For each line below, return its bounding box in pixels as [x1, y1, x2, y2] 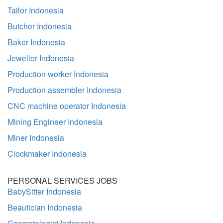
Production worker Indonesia [7, 68, 109, 80]
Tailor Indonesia [7, 4, 64, 16]
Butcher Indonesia [7, 20, 72, 32]
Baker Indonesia [7, 36, 65, 48]
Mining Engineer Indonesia [7, 116, 103, 127]
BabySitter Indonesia [7, 186, 81, 197]
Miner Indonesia [7, 132, 64, 143]
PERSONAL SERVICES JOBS [7, 175, 117, 186]
